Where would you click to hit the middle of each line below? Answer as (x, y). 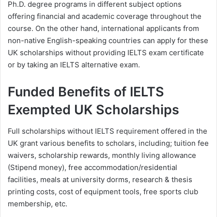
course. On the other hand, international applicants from (103, 28)
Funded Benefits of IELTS (86, 92)
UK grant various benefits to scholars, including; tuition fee (108, 143)
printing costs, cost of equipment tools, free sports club (103, 192)
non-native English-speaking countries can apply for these (108, 40)
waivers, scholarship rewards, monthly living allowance (102, 155)
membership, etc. (38, 204)
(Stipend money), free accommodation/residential (93, 168)
